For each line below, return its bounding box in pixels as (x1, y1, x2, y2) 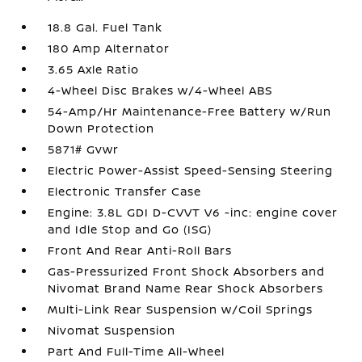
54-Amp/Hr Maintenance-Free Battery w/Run (48, 103, 332, 119)
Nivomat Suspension (48, 322, 176, 338)
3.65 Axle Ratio (48, 61, 140, 77)
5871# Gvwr (48, 141, 120, 157)
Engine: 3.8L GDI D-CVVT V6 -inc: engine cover (48, 204, 339, 220)
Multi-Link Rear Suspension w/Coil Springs (48, 301, 314, 317)
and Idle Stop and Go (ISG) (48, 221, 213, 237)
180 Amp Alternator (48, 40, 170, 56)
